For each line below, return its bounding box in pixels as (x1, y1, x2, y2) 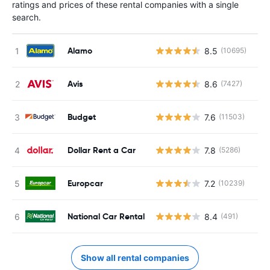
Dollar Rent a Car (67, 144, 136, 155)
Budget (67, 111, 96, 122)
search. (12, 12, 41, 22)
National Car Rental (67, 210, 145, 222)
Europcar (67, 177, 103, 189)
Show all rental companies (81, 253, 189, 263)
